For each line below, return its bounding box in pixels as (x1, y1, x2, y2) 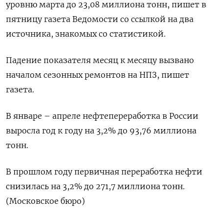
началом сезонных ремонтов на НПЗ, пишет (6, 70, 189, 80)
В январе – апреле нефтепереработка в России (6, 111, 198, 121)
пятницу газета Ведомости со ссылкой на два (6, 14, 194, 24)
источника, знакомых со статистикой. (6, 29, 166, 39)
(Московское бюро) (6, 196, 85, 206)
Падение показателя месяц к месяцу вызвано (6, 55, 194, 65)
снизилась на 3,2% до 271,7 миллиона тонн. (6, 181, 185, 191)
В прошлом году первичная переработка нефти (6, 167, 202, 176)
